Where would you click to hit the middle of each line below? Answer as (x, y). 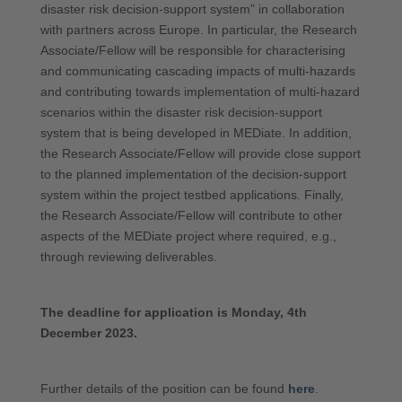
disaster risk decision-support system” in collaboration (192, 9)
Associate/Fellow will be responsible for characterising (192, 50)
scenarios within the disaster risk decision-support (181, 112)
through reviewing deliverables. (128, 257)
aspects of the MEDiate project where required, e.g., (188, 236)
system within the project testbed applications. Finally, (192, 195)
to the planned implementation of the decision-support (193, 174)
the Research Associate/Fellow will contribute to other (191, 215)
